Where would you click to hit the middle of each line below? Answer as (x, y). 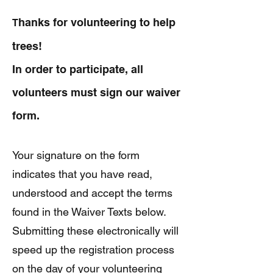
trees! (27, 46)
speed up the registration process (93, 250)
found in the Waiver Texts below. (89, 212)
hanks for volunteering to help (97, 22)
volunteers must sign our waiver (96, 92)
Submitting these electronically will (95, 231)
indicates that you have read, (82, 174)
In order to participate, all (78, 69)
